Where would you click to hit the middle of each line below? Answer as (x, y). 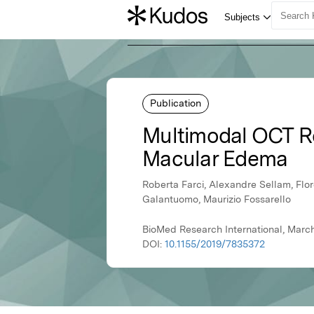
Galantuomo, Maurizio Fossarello (217, 199)
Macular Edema (215, 159)
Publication (176, 103)
